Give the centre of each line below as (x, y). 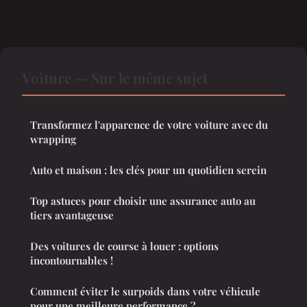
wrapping (53, 139)
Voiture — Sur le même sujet (115, 77)
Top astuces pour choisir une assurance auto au (143, 200)
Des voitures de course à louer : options (124, 246)
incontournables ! (72, 260)
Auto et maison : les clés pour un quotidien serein (148, 170)
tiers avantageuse (72, 215)
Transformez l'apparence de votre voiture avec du (149, 124)
